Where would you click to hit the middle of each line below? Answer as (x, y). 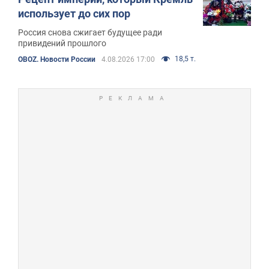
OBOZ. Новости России (57, 59)
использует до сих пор (74, 13)
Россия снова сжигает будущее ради (90, 32)
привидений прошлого (62, 43)
